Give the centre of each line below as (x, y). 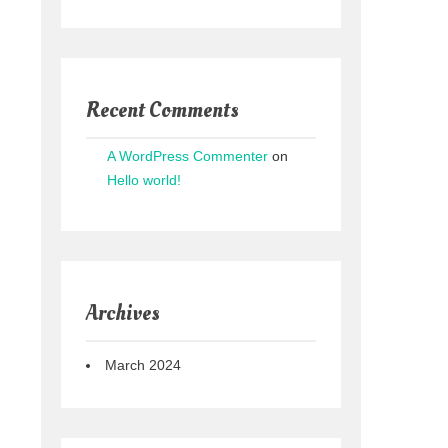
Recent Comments (162, 109)
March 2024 (143, 364)
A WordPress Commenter (187, 155)
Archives (123, 312)
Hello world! (144, 179)
